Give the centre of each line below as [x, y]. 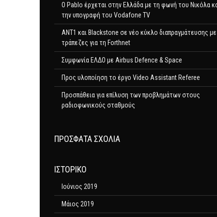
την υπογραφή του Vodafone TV [106, 15]
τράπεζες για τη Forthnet [96, 43]
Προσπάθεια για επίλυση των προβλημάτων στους [131, 95]
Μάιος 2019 [78, 204]
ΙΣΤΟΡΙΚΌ [70, 169]
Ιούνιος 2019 [79, 186]
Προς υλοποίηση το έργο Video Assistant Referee [131, 77]
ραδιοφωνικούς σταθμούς [98, 105]
